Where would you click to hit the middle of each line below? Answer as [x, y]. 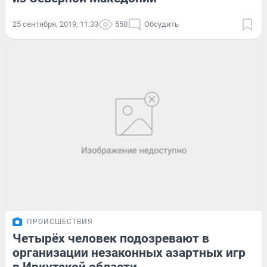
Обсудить [162, 24]
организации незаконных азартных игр [129, 253]
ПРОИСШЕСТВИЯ [60, 222]
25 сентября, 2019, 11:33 [55, 24]
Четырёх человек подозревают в [111, 239]
